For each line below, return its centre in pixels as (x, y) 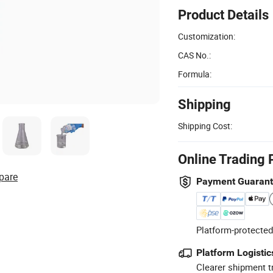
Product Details (223, 15)
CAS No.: (194, 55)
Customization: (207, 36)
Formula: (195, 74)
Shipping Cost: (205, 126)
